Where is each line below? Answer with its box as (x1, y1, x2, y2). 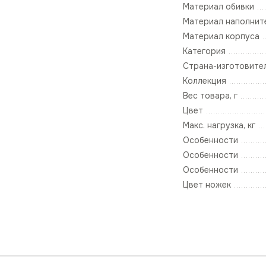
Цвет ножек (183, 179, 231, 191)
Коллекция (183, 75, 226, 87)
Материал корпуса (183, 31, 259, 42)
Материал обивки (183, 1, 254, 12)
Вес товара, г (183, 90, 237, 102)
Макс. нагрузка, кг (183, 120, 255, 131)
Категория (183, 46, 226, 57)
